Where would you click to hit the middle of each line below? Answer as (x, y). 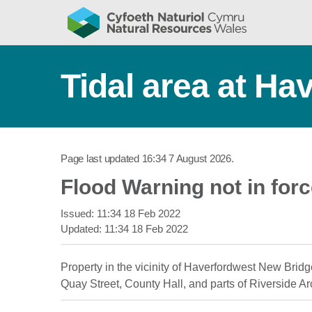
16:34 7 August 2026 (186, 158)
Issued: (79, 213)
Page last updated (101, 158)
